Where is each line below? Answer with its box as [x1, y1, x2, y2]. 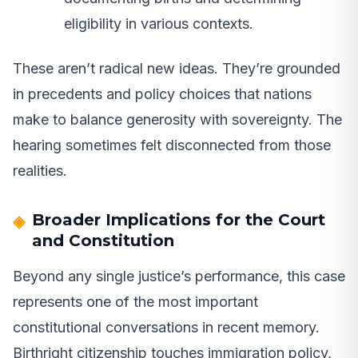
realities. [13, 161, 67, 179]
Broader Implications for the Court [32, 209, 325, 229]
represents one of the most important [13, 292, 258, 310]
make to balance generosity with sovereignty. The [13, 110, 342, 128]
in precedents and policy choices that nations [13, 85, 312, 102]
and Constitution [32, 230, 174, 250]
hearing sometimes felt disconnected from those [13, 136, 331, 153]
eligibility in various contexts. [64, 14, 253, 32]
